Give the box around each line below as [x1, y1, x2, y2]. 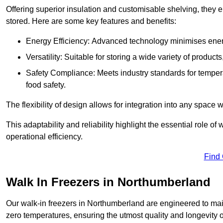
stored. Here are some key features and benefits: [6, 17, 176, 26]
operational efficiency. [6, 132, 83, 141]
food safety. [26, 81, 66, 90]
